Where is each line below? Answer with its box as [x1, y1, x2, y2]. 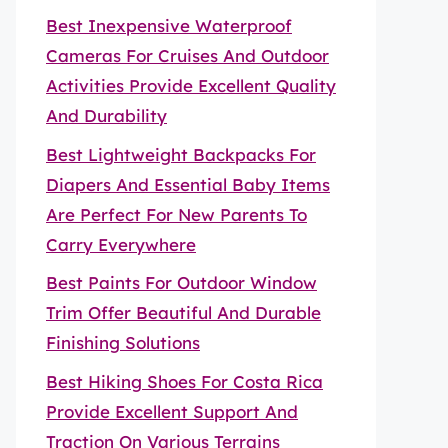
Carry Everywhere [46, 233, 196, 255]
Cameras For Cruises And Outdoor [46, 45, 329, 66]
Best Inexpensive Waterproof [46, 15, 292, 36]
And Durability [46, 105, 167, 126]
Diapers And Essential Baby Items [46, 173, 330, 195]
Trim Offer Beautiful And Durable [46, 302, 321, 323]
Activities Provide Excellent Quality [46, 75, 336, 96]
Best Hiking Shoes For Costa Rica [46, 370, 323, 392]
